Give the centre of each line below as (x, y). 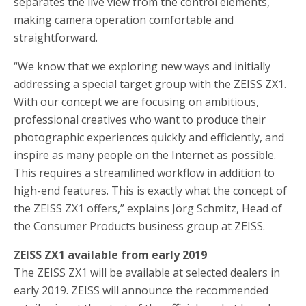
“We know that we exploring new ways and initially (142, 66)
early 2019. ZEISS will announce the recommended (141, 290)
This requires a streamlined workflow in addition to (144, 172)
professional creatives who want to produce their (140, 119)
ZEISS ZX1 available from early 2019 (110, 254)
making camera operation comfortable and (124, 19)
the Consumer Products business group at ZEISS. (139, 226)
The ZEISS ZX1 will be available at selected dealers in (147, 272)
